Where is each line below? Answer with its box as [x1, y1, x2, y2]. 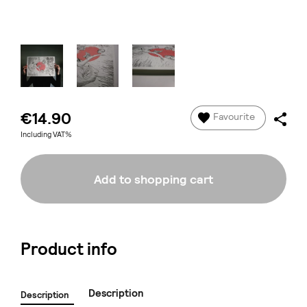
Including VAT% [21, 130, 72, 140]
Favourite [212, 110, 255, 123]
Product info [21, 238, 117, 260]
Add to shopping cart [94, 171, 213, 187]
